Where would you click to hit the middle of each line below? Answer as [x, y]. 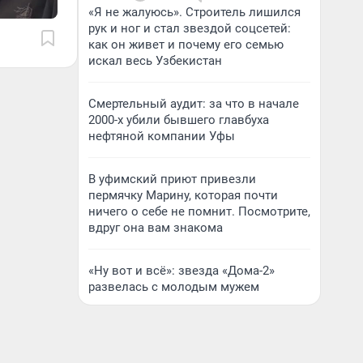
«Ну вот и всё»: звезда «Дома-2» [181, 271]
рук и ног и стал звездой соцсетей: [190, 28]
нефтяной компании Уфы [162, 136]
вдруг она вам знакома [156, 228]
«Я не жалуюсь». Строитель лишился [194, 12]
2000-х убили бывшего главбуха [179, 120]
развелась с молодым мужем [174, 287]
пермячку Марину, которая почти [183, 195]
